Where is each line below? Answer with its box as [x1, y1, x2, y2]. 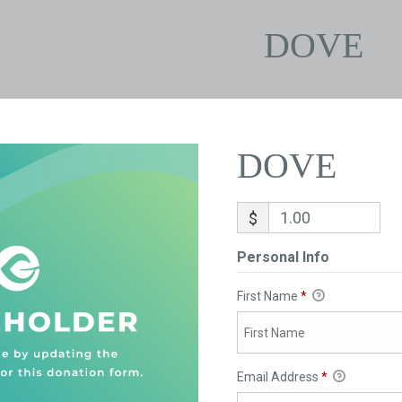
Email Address [236, 370, 321, 385]
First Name [236, 289, 301, 303]
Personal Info [236, 249, 329, 266]
